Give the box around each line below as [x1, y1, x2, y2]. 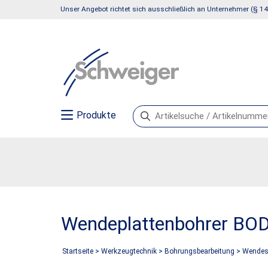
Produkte [77, 109, 117, 121]
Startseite [62, 247, 93, 255]
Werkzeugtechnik [101, 247, 157, 255]
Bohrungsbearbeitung [165, 247, 234, 255]
